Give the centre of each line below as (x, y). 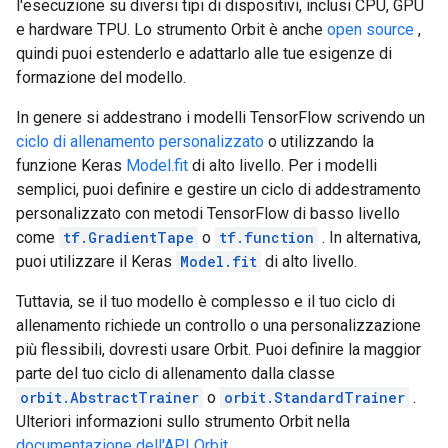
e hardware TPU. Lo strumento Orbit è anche (171, 29)
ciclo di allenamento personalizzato (140, 141)
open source (370, 29)
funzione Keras (71, 165)
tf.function (266, 237)
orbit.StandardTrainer (314, 397)
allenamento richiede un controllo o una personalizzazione (218, 325)
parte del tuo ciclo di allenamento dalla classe (175, 373)
